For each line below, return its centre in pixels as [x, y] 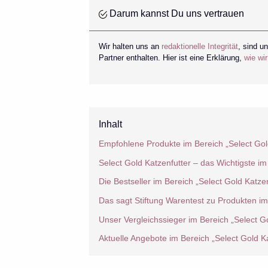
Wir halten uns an [130, 46]
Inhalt [110, 124]
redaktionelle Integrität [200, 46]
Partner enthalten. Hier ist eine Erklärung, [171, 57]
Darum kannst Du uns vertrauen [175, 13]
